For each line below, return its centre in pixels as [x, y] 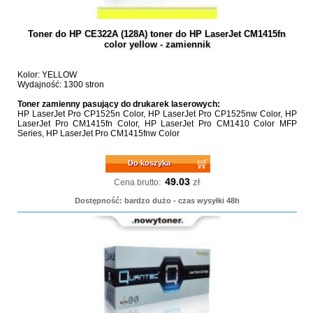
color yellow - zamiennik [157, 44]
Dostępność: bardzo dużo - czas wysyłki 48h [157, 201]
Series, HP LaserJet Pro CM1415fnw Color [98, 133]
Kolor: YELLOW [47, 75]
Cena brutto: [138, 182]
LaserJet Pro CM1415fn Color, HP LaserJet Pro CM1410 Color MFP [157, 124]
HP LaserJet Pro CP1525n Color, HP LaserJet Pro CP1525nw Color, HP [157, 114]
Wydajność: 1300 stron [60, 85]
